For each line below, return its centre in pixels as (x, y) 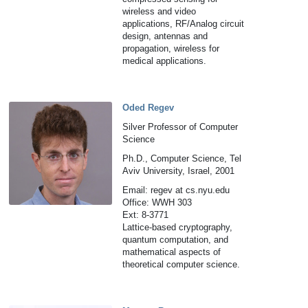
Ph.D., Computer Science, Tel (182, 158)
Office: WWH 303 (157, 202)
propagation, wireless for (171, 48)
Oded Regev (148, 108)
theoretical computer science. (181, 264)
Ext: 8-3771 (146, 215)
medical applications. (165, 61)
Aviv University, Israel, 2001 (179, 171)
